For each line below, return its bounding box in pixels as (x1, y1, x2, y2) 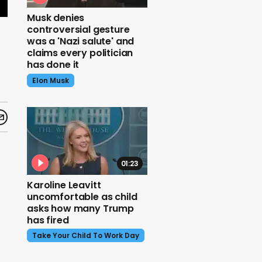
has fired (27, 213, 69, 227)
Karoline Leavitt (27, 178, 101, 192)
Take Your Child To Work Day (32, 230, 139, 241)
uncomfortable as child (27, 189, 137, 204)
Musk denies (27, 11, 85, 25)
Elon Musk (32, 75, 69, 85)
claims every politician (27, 46, 133, 60)
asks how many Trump (27, 201, 134, 215)
